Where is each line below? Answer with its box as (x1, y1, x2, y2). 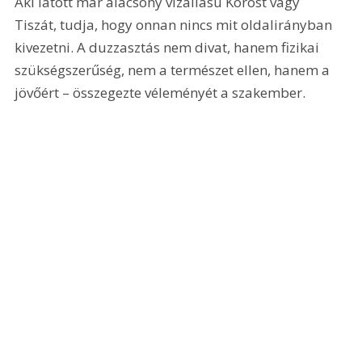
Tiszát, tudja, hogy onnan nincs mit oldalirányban (15, 15, 336, 35)
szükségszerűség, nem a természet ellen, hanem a (15, 61, 334, 80)
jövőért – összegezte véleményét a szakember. (15, 83, 306, 103)
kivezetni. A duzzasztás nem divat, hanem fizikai (15, 38, 323, 57)
